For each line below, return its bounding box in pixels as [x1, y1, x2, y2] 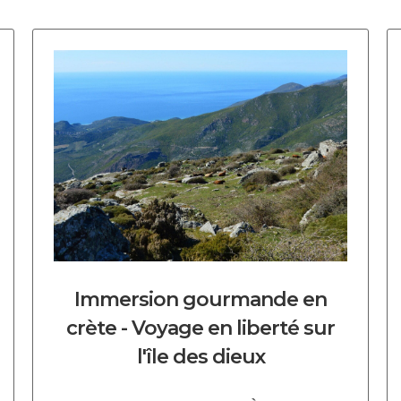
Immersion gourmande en [74, 287, 327, 311]
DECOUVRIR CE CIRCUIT [47, 64, 209, 77]
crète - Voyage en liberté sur [66, 316, 335, 340]
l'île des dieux [136, 345, 265, 369]
